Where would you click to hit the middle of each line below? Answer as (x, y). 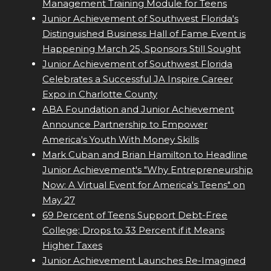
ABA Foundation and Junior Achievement (138, 109)
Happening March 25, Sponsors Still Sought (142, 49)
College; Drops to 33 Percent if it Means (133, 230)
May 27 (59, 200)
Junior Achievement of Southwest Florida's (140, 19)
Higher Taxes (72, 246)
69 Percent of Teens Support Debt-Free (135, 215)
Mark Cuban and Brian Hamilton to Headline (145, 155)
